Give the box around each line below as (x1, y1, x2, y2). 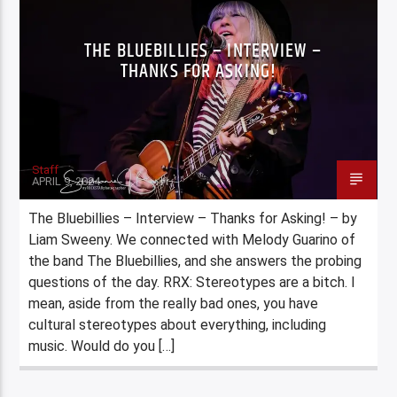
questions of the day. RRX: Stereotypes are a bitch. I (28, 273, 356, 291)
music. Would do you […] (28, 337, 175, 354)
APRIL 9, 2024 (32, 174, 101, 188)
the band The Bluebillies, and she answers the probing (28, 252, 362, 269)
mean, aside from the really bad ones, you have (28, 294, 319, 312)
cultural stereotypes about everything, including (28, 315, 327, 333)
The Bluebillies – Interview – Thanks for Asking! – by (28, 209, 358, 227)
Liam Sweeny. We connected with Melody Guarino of (28, 230, 356, 248)
